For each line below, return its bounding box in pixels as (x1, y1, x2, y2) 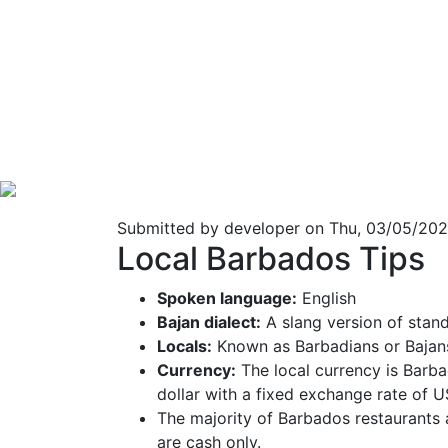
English (297, 287, 356, 308)
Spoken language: (157, 287, 297, 308)
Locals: (157, 335, 212, 356)
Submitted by (117, 217, 224, 238)
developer (224, 217, 300, 238)
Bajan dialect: (157, 311, 261, 332)
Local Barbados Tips (117, 238, 425, 278)
